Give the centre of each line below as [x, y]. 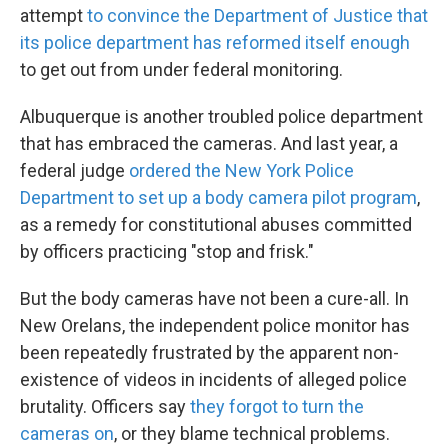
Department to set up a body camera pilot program [218, 197]
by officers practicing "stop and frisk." [167, 251]
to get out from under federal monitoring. [181, 69]
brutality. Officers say [105, 406]
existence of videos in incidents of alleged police [213, 379]
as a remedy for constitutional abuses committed [216, 224]
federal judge [74, 170]
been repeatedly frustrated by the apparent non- [209, 352]
